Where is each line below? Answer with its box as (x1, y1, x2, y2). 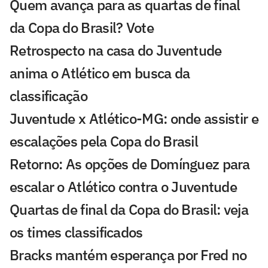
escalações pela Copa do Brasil (10, 131, 198, 151)
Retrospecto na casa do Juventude (10, 40, 222, 60)
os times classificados (10, 222, 143, 242)
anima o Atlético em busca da (10, 63, 190, 83)
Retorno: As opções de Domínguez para (10, 154, 250, 173)
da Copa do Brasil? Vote (10, 17, 154, 37)
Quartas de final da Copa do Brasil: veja (10, 199, 248, 219)
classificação (10, 86, 87, 105)
